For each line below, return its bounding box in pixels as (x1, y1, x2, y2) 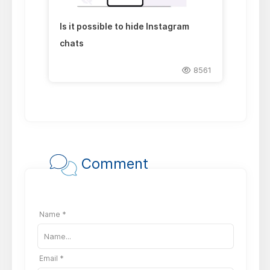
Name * (39, 209, 67, 219)
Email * (39, 253, 64, 263)
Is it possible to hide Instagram (60, 21, 190, 32)
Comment (77, 154, 149, 172)
